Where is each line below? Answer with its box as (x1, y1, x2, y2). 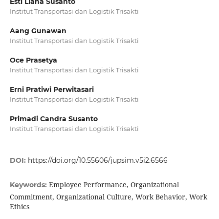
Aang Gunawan (9, 26, 66, 35)
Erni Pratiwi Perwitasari (9, 85, 94, 94)
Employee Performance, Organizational (48, 180, 179, 190)
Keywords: (9, 180, 49, 190)
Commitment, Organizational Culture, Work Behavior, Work (9, 192, 207, 202)
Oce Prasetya (9, 56, 57, 65)
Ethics (9, 202, 29, 212)
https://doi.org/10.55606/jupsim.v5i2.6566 (27, 156, 168, 165)
